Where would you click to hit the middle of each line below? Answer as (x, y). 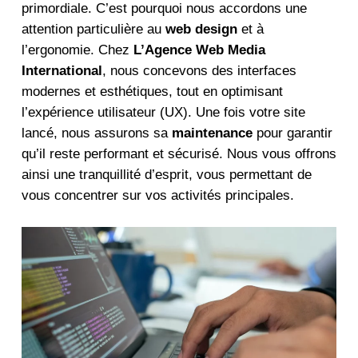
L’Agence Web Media (199, 50)
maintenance (212, 133)
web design (201, 30)
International (62, 71)
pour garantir (292, 133)
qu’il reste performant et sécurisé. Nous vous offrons (179, 154)
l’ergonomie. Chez (77, 50)
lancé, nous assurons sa (96, 133)
